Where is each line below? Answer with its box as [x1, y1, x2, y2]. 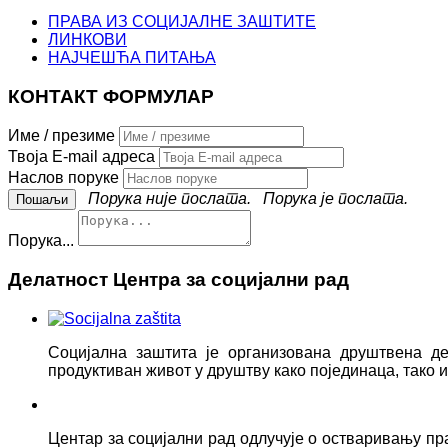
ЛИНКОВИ [48, 31, 127, 49]
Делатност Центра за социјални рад [8, 269, 349, 291]
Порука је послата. [255, 190, 408, 208]
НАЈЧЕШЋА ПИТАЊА [48, 49, 216, 67]
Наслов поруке [8, 169, 119, 187]
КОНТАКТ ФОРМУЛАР [8, 85, 214, 107]
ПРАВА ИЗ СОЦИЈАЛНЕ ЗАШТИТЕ [48, 13, 316, 31]
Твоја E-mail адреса [8, 148, 155, 166]
